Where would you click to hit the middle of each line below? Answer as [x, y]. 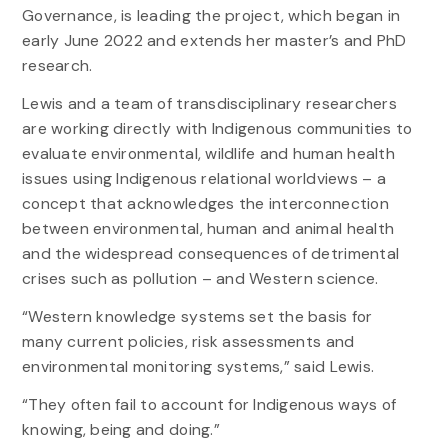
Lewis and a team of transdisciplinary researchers [209, 103]
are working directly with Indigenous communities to [217, 128]
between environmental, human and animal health [208, 228]
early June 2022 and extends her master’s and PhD [214, 40]
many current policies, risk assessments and [188, 341]
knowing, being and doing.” [120, 430]
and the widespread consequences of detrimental [210, 253]
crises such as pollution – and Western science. [200, 278]
